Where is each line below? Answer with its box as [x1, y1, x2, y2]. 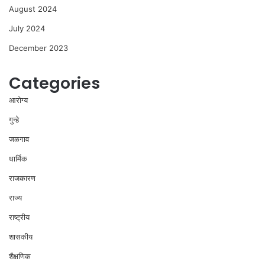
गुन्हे [9, 115, 19, 125]
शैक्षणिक [9, 251, 31, 261]
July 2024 [9, 24, 45, 34]
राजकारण [9, 173, 35, 183]
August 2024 [9, 4, 57, 14]
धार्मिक [9, 154, 27, 164]
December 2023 [9, 43, 68, 53]
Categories [9, 72, 100, 95]
